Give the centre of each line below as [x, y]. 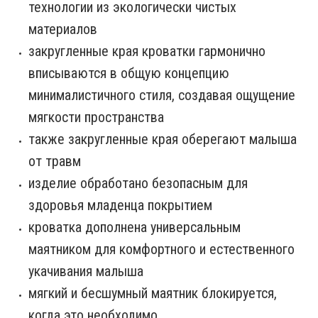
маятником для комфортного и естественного [161, 249]
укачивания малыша [86, 271]
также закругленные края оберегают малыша [163, 139]
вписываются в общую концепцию [129, 73]
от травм [56, 161]
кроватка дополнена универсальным [135, 227]
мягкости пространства [96, 117]
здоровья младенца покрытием [120, 205]
